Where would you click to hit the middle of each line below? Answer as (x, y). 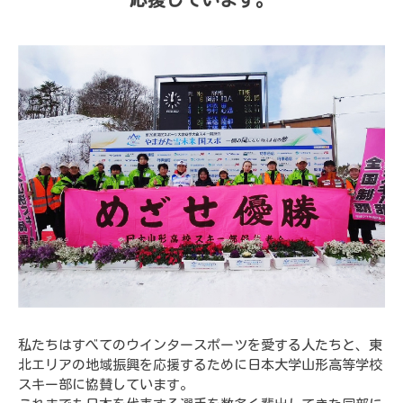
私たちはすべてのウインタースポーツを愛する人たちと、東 (200, 345)
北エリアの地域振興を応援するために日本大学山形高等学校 (200, 364)
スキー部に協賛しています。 (106, 384)
